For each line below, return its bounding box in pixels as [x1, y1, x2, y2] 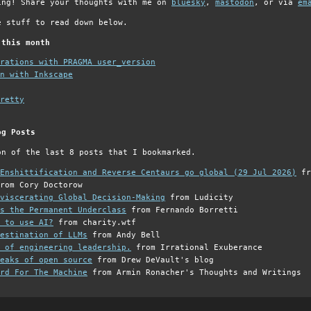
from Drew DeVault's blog [92, 255, 214, 264]
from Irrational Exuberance [131, 242, 262, 252]
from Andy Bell [87, 230, 160, 239]
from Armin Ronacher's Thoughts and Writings [87, 267, 301, 277]
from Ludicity [165, 192, 233, 202]
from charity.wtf [53, 217, 136, 227]
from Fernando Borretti [126, 205, 238, 215]
